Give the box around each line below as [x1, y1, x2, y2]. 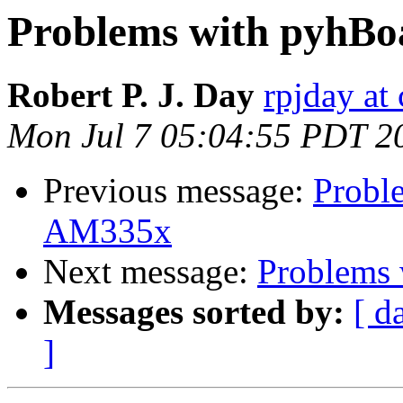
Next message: [43, 252, 257, 291]
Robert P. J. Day [7, 76, 255, 115]
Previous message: [43, 171, 313, 210]
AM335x [43, 211, 172, 251]
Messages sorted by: [43, 292, 345, 332]
